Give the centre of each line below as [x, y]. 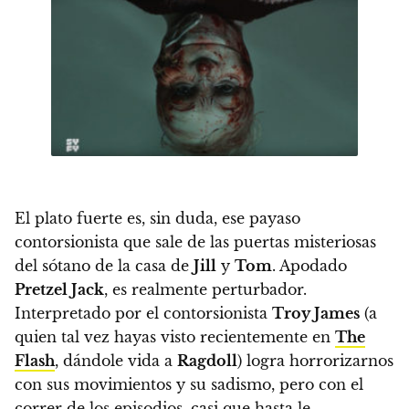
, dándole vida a [116, 361]
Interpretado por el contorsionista [143, 314]
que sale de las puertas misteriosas [247, 242]
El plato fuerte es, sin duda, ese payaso [157, 219]
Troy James [316, 314]
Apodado [313, 266]
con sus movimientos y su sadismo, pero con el [189, 385]
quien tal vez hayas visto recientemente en [175, 337]
